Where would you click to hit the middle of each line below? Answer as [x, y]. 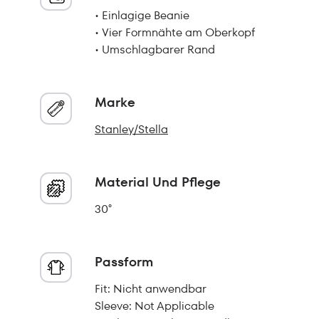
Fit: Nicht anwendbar [151, 289]
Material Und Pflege [158, 182]
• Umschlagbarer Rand [155, 49]
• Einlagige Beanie [142, 15]
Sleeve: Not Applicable [155, 306]
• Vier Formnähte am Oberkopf [175, 32]
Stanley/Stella [131, 129]
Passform [124, 262]
